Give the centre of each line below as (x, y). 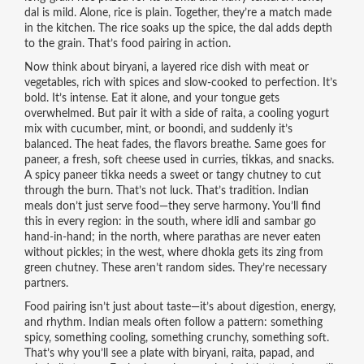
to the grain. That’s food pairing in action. (127, 44)
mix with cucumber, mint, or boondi (113, 129)
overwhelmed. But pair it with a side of (122, 114)
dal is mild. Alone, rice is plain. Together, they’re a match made (178, 13)
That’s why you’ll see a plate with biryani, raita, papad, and (169, 353)
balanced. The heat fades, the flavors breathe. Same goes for (175, 145)
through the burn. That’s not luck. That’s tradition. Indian (166, 191)
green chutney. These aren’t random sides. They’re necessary (175, 268)
